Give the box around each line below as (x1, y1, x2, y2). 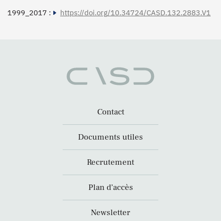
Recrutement (87, 157, 134, 168)
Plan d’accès (88, 182, 133, 193)
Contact (97, 107, 124, 118)
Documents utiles (78, 132, 143, 143)
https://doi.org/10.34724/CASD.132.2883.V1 (60, 8, 211, 18)
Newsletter (91, 207, 130, 219)
